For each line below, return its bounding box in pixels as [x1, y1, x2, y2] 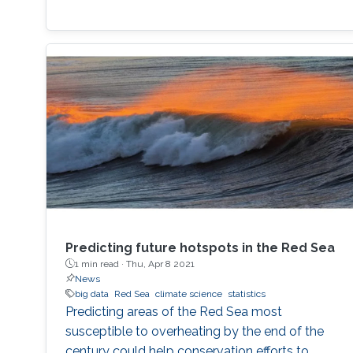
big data [74, 288, 109, 299]
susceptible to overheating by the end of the [65, 323, 324, 339]
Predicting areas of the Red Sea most [65, 303, 282, 319]
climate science [154, 288, 222, 299]
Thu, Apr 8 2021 [125, 258, 195, 269]
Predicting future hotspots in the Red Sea [65, 240, 335, 255]
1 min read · [74, 258, 126, 269]
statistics [227, 288, 266, 299]
